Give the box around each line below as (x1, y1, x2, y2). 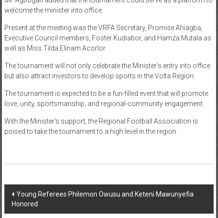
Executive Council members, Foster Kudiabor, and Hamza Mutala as (4, 34, 211, 42)
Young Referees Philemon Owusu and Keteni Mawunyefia (16, 190, 194, 198)
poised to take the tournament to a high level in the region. (4, 127, 178, 135)
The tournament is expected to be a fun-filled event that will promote (4, 89, 208, 97)
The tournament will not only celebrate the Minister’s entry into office (4, 61, 210, 70)
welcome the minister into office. (4, 6, 103, 14)
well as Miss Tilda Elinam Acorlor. (4, 44, 107, 52)
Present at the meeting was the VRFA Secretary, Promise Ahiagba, (4, 23, 202, 32)
